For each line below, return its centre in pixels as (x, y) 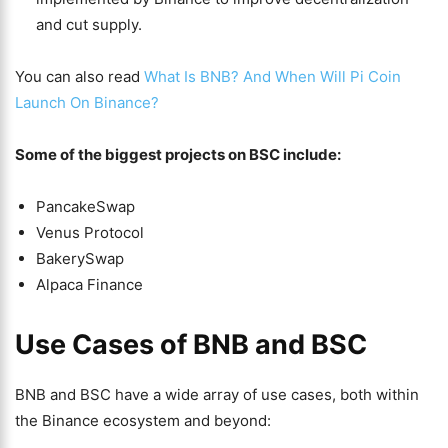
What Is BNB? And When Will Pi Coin (272, 76)
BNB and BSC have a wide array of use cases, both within (217, 394)
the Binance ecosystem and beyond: (143, 420)
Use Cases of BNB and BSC (191, 344)
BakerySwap (80, 258)
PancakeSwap (85, 206)
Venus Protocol (90, 232)
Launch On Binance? (87, 102)
